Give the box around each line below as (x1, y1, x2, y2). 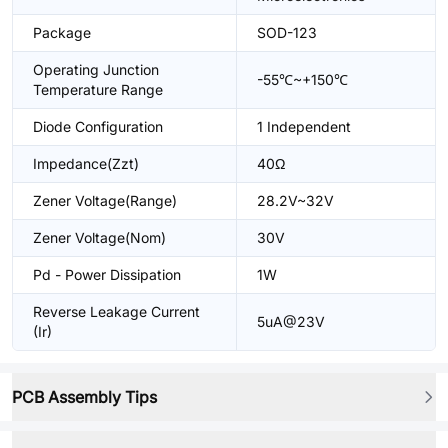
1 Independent (257, 118, 351, 135)
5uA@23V (257, 313, 325, 330)
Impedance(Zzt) (33, 155, 139, 172)
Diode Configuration (33, 118, 163, 135)
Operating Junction (33, 61, 159, 78)
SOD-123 (257, 24, 317, 41)
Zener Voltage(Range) (33, 192, 177, 209)
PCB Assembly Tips (12, 387, 157, 407)
